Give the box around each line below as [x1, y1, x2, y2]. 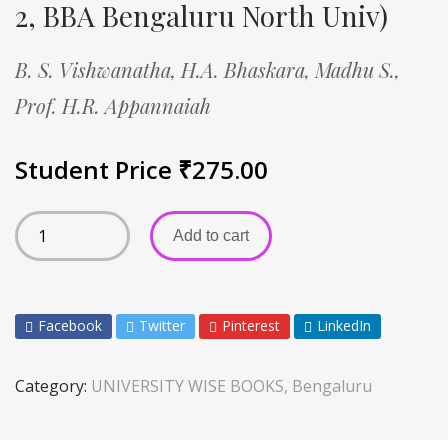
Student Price [15, 152, 178, 186]
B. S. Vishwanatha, [15, 55, 181, 83]
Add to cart [173, 226, 249, 244]
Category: [15, 374, 91, 397]
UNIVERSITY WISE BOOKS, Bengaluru [91, 374, 372, 397]
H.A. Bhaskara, [181, 55, 315, 83]
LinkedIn [317, 315, 371, 335]
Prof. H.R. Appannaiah [15, 91, 211, 119]
